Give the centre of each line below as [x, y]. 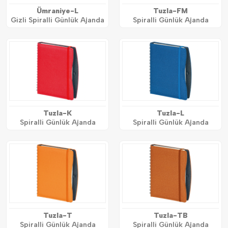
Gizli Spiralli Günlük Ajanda [58, 20]
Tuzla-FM [170, 11]
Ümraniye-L [58, 11]
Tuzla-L [170, 113]
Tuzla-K [58, 113]
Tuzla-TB [170, 216]
